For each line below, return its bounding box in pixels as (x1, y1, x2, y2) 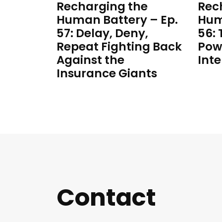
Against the (56, 52, 124, 68)
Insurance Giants (56, 65, 157, 81)
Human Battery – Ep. (56, 12, 178, 28)
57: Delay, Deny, (56, 25, 148, 41)
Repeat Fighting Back (56, 39, 182, 55)
